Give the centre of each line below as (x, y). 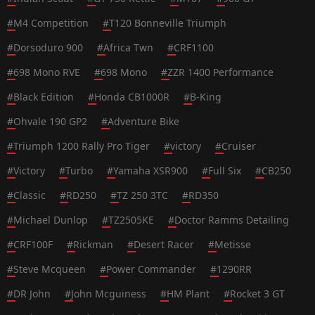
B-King (206, 97)
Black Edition (44, 97)
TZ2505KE (131, 220)
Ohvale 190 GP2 (50, 121)
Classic (30, 195)
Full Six (225, 171)
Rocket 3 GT (257, 294)
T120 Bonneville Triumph (168, 23)
